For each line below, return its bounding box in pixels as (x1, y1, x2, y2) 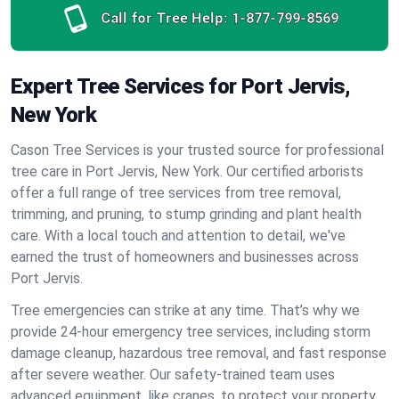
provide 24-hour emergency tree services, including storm (11, 323, 370, 340)
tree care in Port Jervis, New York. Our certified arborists (11, 163, 363, 180)
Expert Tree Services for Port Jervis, (11, 74, 351, 99)
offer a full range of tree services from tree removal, (11, 184, 341, 201)
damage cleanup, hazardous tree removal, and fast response (11, 345, 387, 362)
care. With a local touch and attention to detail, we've (11, 227, 346, 244)
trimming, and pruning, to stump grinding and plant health (11, 206, 362, 223)
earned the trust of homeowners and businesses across (11, 248, 359, 265)
